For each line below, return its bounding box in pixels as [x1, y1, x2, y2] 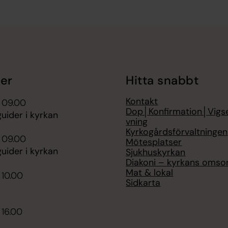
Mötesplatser [126, 135, 182, 148]
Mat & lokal [126, 166, 174, 179]
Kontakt [126, 95, 158, 107]
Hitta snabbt [126, 73, 199, 89]
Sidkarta [126, 176, 161, 189]
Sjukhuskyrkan [126, 146, 186, 158]
